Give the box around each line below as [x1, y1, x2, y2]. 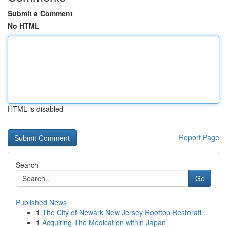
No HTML [8, 21, 40, 31]
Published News [16, 197, 67, 207]
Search [16, 160, 39, 170]
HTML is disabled [8, 104, 63, 114]
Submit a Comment [8, 8, 73, 18]
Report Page [179, 132, 219, 142]
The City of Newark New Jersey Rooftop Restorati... [42, 207, 207, 217]
